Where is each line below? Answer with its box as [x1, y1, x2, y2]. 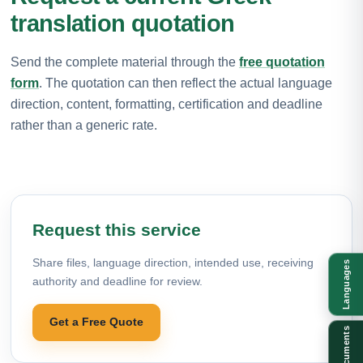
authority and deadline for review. [32, 274, 203, 288]
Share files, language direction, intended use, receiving [32, 255, 314, 269]
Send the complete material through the [11, 54, 239, 69]
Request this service [32, 220, 201, 239]
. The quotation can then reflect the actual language [39, 75, 332, 90]
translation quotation [11, 10, 235, 36]
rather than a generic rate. [11, 117, 157, 132]
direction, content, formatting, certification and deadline [11, 96, 322, 111]
